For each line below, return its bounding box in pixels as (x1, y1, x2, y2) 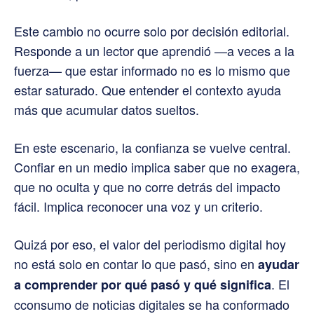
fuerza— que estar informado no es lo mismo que (14, 60, 290, 79)
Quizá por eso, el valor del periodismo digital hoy (14, 234, 286, 253)
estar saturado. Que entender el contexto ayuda (14, 80, 281, 99)
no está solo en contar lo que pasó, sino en (14, 254, 258, 273)
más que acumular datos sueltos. (14, 100, 199, 118)
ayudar (258, 254, 299, 273)
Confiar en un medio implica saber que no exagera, (14, 157, 300, 176)
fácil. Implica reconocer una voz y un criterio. (14, 196, 263, 215)
